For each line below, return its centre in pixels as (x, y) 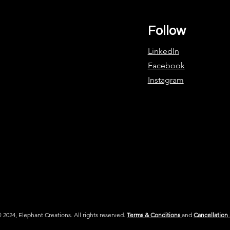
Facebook (166, 65)
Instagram (166, 80)
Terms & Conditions (154, 215)
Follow (167, 31)
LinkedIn (163, 51)
